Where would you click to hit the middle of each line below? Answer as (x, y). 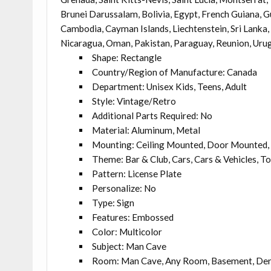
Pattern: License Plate (136, 174)
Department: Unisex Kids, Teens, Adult (169, 87)
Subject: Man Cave (129, 247)
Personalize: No (124, 188)
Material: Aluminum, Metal (146, 130)
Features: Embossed (132, 217)
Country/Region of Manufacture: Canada (174, 72)
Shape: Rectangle (126, 58)
